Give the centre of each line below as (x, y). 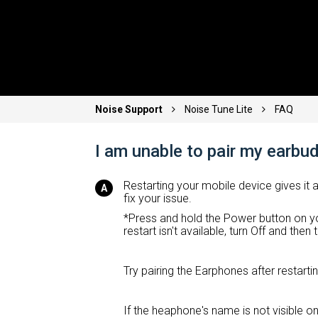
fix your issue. (158, 199)
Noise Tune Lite (219, 110)
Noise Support (130, 110)
